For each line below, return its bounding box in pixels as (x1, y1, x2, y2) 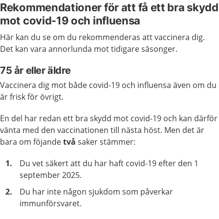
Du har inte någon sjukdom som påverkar (20, 186, 173, 197)
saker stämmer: (76, 136, 135, 147)
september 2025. (20, 170, 82, 180)
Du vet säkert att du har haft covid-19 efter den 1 (20, 158, 198, 169)
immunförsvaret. (20, 198, 84, 209)
